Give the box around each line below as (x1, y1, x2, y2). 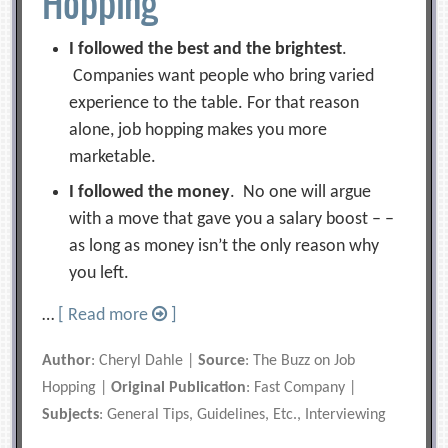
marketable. (69, 148, 157, 167)
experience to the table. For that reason (69, 94, 360, 113)
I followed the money (69, 182, 231, 202)
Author (42, 352, 92, 369)
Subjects (42, 406, 100, 423)
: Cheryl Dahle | (91, 352, 199, 369)
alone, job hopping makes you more (69, 121, 328, 140)
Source (198, 352, 246, 369)
